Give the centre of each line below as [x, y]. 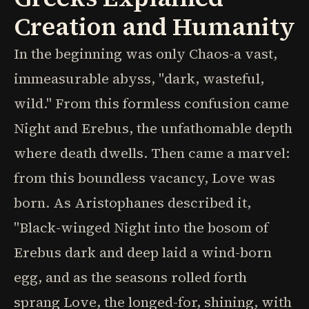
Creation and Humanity [154, 27]
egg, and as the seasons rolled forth [130, 277]
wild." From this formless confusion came [151, 103]
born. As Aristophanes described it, [132, 203]
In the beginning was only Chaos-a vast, [146, 54]
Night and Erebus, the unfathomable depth [153, 128]
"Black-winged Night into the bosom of [141, 228]
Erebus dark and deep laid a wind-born [143, 252]
